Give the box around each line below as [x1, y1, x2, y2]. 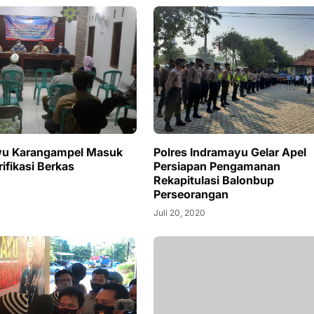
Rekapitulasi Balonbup [153, 173, 274, 188]
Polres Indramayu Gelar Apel [153, 145, 306, 160]
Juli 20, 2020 [153, 207, 205, 219]
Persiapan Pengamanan [153, 159, 280, 174]
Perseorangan [153, 187, 228, 202]
